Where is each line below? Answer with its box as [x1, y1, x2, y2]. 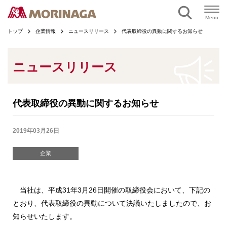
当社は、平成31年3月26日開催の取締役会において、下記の [13, 186, 210, 194]
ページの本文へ [85, 3, 142, 11]
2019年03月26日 [13, 127, 59, 134]
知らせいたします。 [13, 212, 77, 220]
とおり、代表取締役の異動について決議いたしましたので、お [13, 199, 211, 207]
